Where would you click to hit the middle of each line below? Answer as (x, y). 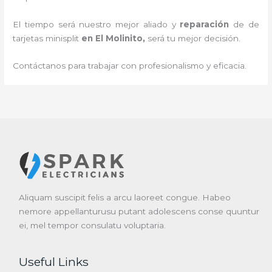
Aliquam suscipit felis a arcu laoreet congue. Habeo (125, 198)
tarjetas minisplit (46, 38)
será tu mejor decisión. (195, 38)
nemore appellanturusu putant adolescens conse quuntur (139, 212)
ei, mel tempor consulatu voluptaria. (93, 226)
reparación (205, 24)
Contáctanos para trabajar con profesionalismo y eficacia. (130, 65)
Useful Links (54, 262)
